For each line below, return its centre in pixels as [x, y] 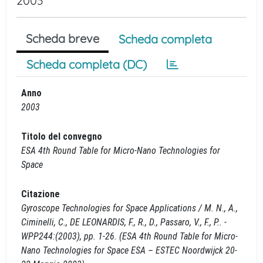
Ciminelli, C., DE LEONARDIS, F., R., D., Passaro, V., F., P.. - [124, 222]
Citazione [41, 194]
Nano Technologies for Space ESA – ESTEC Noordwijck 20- [129, 250]
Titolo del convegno [62, 136]
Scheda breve [63, 38]
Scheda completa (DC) [87, 64]
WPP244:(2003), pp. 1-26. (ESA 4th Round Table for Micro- [129, 236]
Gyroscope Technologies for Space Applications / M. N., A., [129, 208]
